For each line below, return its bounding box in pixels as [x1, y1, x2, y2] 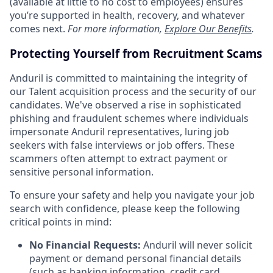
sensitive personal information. [10, 165, 154, 179]
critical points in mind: [10, 215, 112, 229]
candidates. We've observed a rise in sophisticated [10, 98, 241, 112]
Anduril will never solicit [143, 238, 252, 252]
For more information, [68, 22, 165, 35]
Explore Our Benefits [165, 22, 252, 35]
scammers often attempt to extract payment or [10, 152, 228, 166]
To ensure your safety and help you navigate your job [10, 188, 255, 202]
